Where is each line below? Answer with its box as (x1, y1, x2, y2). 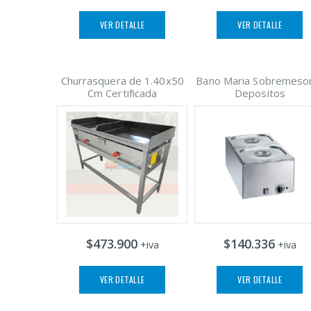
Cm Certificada (87, 86, 158, 101)
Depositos (235, 86, 285, 101)
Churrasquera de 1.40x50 (60, 74, 184, 88)
